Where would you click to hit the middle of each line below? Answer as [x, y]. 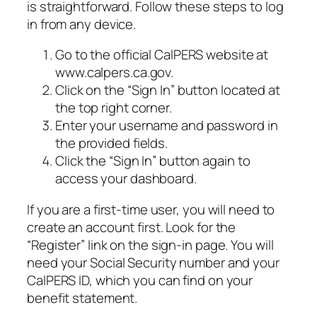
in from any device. [82, 24]
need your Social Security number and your [153, 262]
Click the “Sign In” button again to [153, 161]
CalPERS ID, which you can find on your [140, 280]
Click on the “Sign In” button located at [168, 90]
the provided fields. [111, 143]
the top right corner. [114, 108]
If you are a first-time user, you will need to [151, 209]
